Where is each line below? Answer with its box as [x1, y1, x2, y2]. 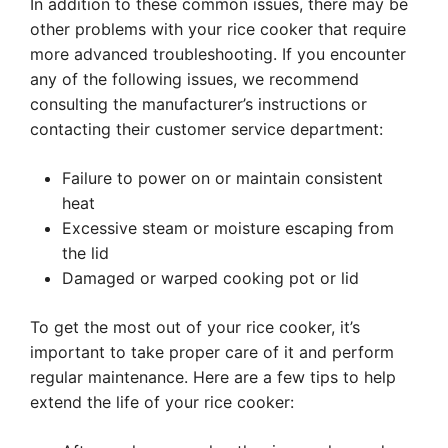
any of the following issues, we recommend [30, 69, 359, 89]
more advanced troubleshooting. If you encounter [30, 44, 406, 64]
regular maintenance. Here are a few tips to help [30, 367, 396, 387]
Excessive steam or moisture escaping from [62, 218, 394, 238]
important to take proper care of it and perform [30, 342, 394, 362]
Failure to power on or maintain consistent [62, 168, 383, 188]
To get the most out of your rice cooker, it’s [30, 317, 360, 337]
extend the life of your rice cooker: [30, 392, 294, 412]
